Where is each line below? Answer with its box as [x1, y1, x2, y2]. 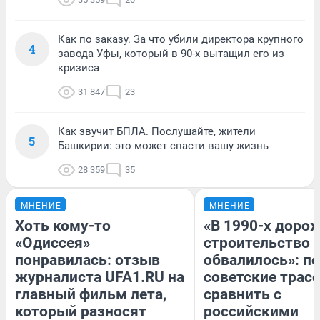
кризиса [58, 61, 99, 75]
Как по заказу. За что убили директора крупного [58, 33, 304, 46]
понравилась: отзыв [15, 251, 160, 269]
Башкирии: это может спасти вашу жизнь [58, 139, 269, 153]
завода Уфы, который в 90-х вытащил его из [58, 47, 284, 61]
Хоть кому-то [15, 217, 111, 235]
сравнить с [204, 286, 281, 304]
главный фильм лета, [15, 286, 166, 304]
